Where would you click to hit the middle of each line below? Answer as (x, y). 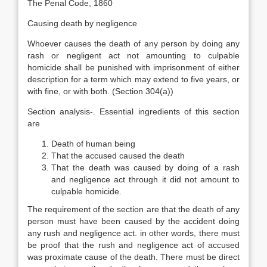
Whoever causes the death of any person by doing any (133, 44)
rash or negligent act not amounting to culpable (133, 55)
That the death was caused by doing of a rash (145, 167)
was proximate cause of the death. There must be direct (133, 257)
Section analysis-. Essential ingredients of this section (133, 111)
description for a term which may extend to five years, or (133, 79)
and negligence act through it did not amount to (145, 179)
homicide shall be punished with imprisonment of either (133, 67)
